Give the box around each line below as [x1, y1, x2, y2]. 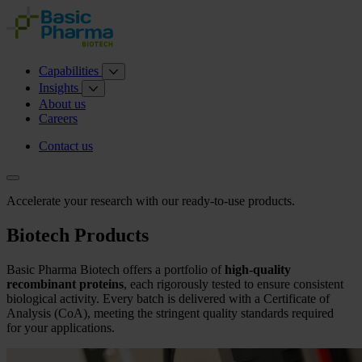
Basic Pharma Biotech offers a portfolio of [6, 262, 225, 276]
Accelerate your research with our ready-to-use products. [6, 194, 295, 208]
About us [39, 97, 86, 111]
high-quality [225, 262, 291, 276]
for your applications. [6, 320, 115, 335]
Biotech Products [6, 224, 149, 246]
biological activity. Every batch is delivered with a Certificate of [6, 291, 330, 305]
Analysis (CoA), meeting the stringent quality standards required [6, 305, 334, 320]
